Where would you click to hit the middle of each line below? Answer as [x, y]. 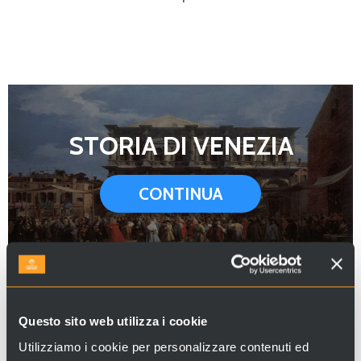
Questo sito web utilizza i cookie [113, 321]
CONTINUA [180, 194]
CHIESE [180, 315]
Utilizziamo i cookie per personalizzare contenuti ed [164, 346]
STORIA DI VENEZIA [180, 145]
